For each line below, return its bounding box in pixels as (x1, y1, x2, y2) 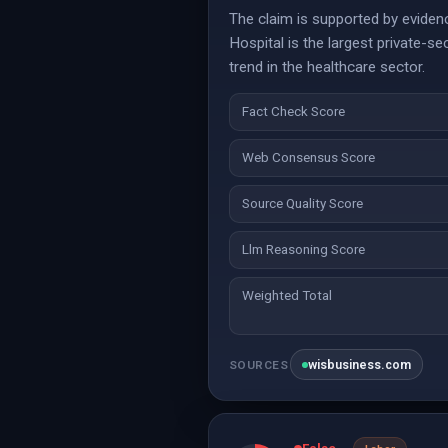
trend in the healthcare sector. (229, 58, 425, 76)
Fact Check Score (242, 104, 345, 119)
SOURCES (229, 357, 289, 372)
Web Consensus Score (242, 150, 375, 165)
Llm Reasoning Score (242, 242, 365, 257)
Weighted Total (242, 288, 332, 303)
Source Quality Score (242, 196, 363, 211)
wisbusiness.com (308, 357, 412, 372)
